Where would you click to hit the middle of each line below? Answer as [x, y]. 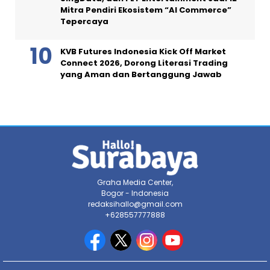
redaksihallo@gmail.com [135, 204]
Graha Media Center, [135, 182]
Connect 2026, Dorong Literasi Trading [144, 63]
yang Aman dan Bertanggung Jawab [141, 74]
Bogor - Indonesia [135, 193]
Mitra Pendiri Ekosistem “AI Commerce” [146, 10]
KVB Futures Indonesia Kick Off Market [143, 51]
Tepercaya [84, 21]
